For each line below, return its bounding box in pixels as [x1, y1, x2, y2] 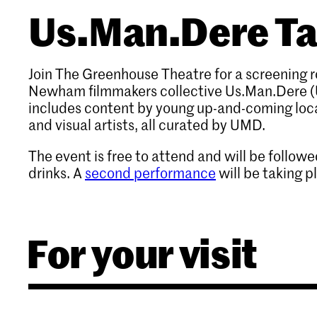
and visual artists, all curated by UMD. [28, 115, 265, 134]
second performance [85, 163, 216, 182]
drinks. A [28, 163, 85, 182]
